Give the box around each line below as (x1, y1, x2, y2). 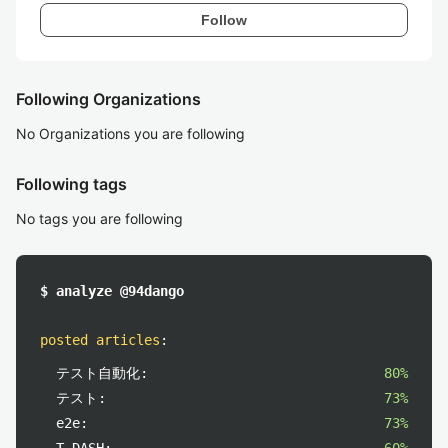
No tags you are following (16, 210, 183, 227)
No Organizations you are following (16, 125, 245, 142)
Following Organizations (16, 89, 201, 109)
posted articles (40, 332, 160, 348)
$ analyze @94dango (40, 283, 184, 299)
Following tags (16, 174, 127, 194)
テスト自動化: (56, 365, 148, 381)
